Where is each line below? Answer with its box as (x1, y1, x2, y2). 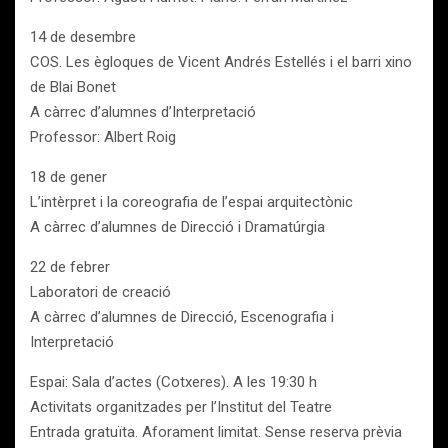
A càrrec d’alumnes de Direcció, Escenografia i (30, 308, 334, 326)
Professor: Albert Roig (30, 128, 176, 146)
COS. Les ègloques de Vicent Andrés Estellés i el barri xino (30, 53, 412, 71)
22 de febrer (30, 258, 110, 276)
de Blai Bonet (30, 78, 116, 96)
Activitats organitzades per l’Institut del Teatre (30, 398, 332, 416)
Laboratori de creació (30, 283, 171, 301)
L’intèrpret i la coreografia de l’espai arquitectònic (30, 193, 353, 211)
